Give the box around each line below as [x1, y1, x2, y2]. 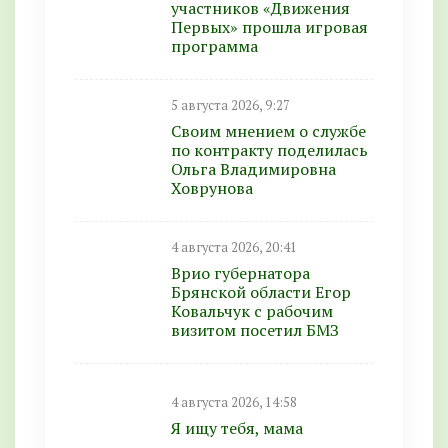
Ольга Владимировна [171, 157, 336, 180]
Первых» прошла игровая [171, 15, 368, 38]
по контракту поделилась [171, 138, 368, 161]
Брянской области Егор [171, 280, 351, 303]
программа [171, 34, 258, 57]
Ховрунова [171, 176, 253, 199]
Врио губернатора [171, 261, 310, 284]
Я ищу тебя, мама [171, 416, 303, 439]
